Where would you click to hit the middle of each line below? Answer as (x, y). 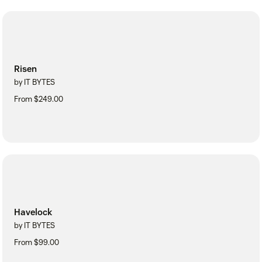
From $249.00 (39, 99)
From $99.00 (37, 243)
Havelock (33, 212)
